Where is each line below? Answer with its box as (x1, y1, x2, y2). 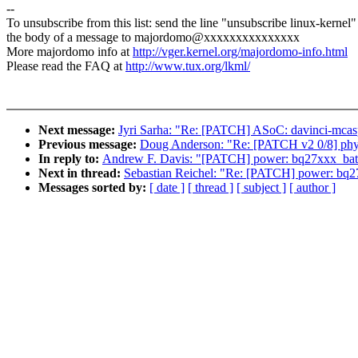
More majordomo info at (6, 45, 133, 59)
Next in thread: (38, 166, 124, 181)
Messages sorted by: (38, 181, 149, 195)
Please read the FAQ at (6, 59, 125, 74)
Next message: (38, 123, 118, 137)
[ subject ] (237, 181, 286, 195)
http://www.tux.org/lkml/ (125, 59, 250, 74)
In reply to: (38, 152, 102, 166)
